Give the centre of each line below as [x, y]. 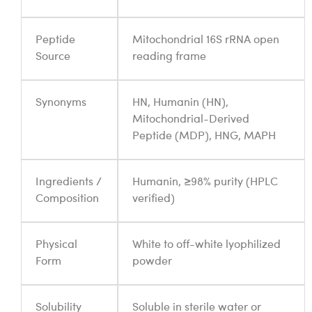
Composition [67, 200]
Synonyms [61, 103]
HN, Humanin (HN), [180, 103]
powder [152, 262]
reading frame [169, 57]
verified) [154, 200]
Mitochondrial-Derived [191, 120]
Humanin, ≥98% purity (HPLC [205, 183]
